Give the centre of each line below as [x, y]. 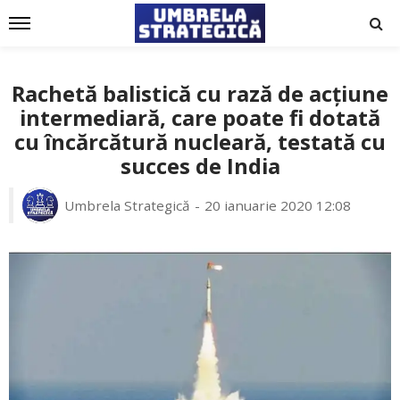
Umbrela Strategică [127, 205]
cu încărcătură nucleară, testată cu [200, 142]
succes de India [200, 166]
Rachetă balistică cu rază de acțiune [200, 94]
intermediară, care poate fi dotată [200, 118]
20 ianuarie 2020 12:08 [278, 205]
